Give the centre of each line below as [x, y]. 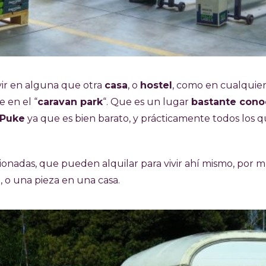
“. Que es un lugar [147, 102]
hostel [156, 85]
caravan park [70, 102]
